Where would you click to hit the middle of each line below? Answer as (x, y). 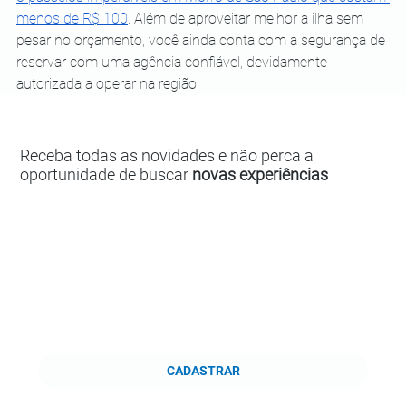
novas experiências (261, 175)
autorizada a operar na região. (108, 84)
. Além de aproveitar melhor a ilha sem (247, 19)
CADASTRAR (203, 370)
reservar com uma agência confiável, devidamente (174, 63)
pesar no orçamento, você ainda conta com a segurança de (203, 41)
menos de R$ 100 (72, 19)
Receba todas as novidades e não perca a (167, 156)
